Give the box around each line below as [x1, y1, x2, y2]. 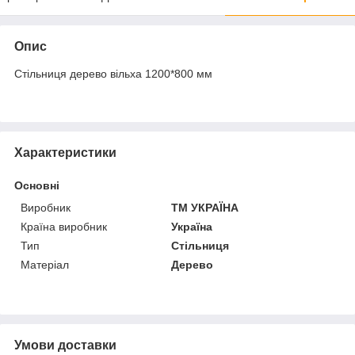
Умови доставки [14, 338, 116, 352]
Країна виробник [21, 220, 107, 233]
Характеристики [14, 146, 116, 159]
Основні [14, 179, 59, 192]
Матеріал [21, 258, 69, 271]
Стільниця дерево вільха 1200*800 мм [14, 67, 212, 80]
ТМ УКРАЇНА [171, 201, 239, 214]
